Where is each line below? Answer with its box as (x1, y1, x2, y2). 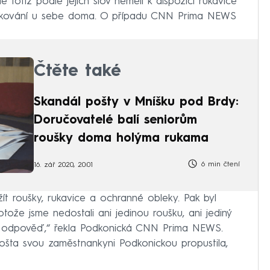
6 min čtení (198, 160, 240, 168)
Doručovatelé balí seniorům (34, 114, 197, 127)
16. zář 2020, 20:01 (34, 162, 93, 169)
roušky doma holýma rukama (34, 132, 209, 145)
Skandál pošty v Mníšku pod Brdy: (34, 96, 239, 108)
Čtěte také (34, 63, 121, 80)
